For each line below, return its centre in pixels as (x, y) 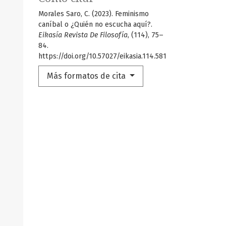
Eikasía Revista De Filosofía (83, 35)
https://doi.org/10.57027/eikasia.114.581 (102, 56)
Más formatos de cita (87, 76)
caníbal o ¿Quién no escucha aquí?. (95, 24)
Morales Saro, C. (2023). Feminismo (94, 14)
